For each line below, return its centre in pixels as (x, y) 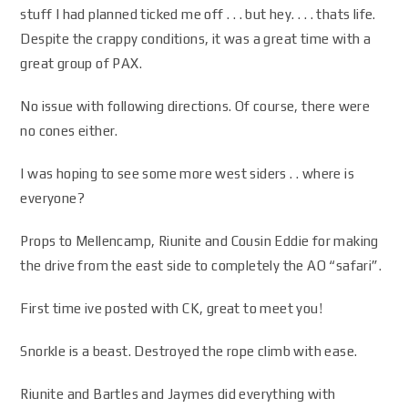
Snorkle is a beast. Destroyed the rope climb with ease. (189, 351)
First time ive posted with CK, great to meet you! (172, 308)
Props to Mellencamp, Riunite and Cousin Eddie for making (199, 241)
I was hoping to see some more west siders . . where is (188, 173)
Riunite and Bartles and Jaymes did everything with (178, 394)
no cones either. (69, 131)
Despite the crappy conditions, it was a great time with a (196, 39)
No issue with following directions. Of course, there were (195, 106)
